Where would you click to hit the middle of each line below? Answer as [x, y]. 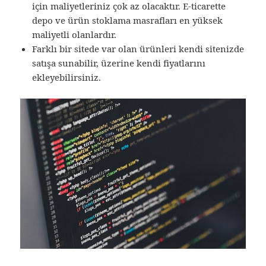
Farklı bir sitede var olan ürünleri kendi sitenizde [138, 49]
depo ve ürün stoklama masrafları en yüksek [128, 20]
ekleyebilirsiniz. [67, 77]
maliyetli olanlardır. [75, 35]
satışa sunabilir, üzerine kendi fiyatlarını [119, 63]
